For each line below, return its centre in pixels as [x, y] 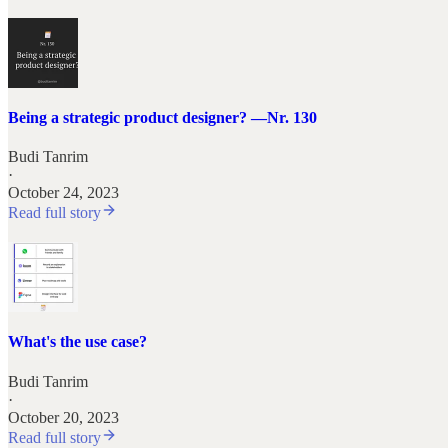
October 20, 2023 [63, 417]
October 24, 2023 [63, 193]
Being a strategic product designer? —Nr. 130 [162, 117]
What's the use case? [77, 342]
